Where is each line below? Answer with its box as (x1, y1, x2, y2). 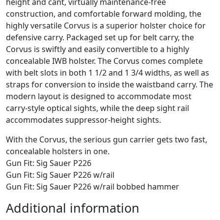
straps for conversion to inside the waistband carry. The (6, 79, 213, 90)
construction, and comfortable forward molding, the (6, 8, 201, 19)
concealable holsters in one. (6, 145, 110, 157)
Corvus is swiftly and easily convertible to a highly (6, 43, 189, 55)
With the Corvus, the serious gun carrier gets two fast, (6, 134, 207, 145)
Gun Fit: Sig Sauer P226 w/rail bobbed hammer (6, 181, 179, 192)
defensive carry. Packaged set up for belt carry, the (6, 31, 194, 43)
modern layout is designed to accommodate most (6, 90, 192, 102)
